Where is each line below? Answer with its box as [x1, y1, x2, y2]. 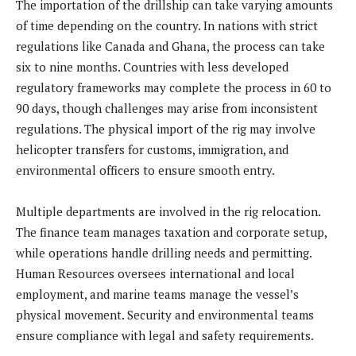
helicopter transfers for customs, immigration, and [16, 141, 288, 158]
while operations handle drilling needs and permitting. [16, 245, 311, 261]
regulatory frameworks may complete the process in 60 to [16, 79, 331, 96]
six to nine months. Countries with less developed [16, 59, 288, 75]
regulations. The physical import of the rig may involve [16, 121, 315, 137]
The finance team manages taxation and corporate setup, [16, 224, 327, 241]
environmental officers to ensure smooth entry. [16, 162, 275, 179]
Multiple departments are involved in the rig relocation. [16, 203, 320, 220]
